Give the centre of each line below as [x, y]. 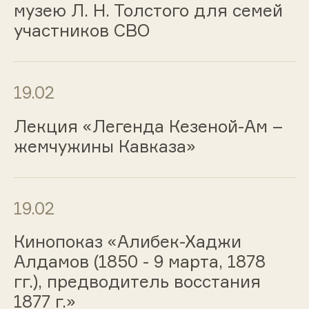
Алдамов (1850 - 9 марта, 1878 [139, 262]
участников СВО [81, 31]
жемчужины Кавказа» [104, 146]
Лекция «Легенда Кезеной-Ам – [148, 126]
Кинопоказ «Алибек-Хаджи [127, 242]
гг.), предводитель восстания [137, 282]
